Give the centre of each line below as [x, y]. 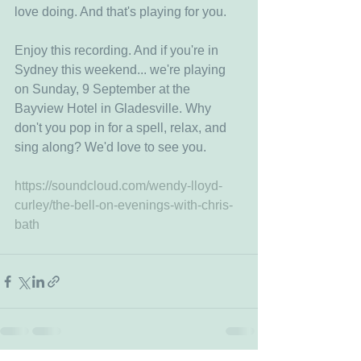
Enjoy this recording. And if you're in [118, 50]
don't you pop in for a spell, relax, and [122, 128]
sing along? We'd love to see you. [112, 147]
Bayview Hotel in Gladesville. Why [114, 108]
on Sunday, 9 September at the [104, 89]
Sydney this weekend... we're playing [122, 70]
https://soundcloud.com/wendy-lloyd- [118, 186]
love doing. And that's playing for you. [120, 12]
